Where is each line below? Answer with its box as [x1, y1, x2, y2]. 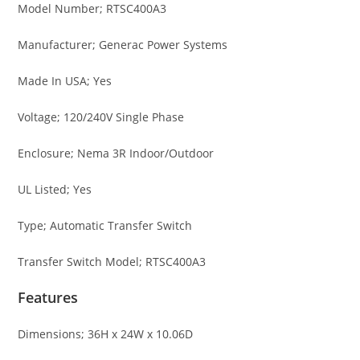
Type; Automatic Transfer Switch [18, 218, 193, 234]
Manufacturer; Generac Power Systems [18, 37, 228, 53]
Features [18, 288, 79, 308]
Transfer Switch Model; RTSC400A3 [18, 254, 207, 270]
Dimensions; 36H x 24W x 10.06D [18, 326, 194, 342]
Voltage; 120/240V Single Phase [18, 109, 185, 125]
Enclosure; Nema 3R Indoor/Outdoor [18, 145, 215, 162]
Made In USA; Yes [18, 73, 112, 89]
